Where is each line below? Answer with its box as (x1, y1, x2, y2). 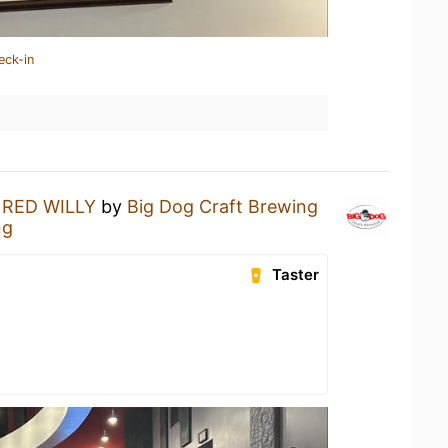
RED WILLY (2, 196, 96, 217)
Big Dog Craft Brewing (127, 196, 318, 217)
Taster (272, 265, 320, 284)
